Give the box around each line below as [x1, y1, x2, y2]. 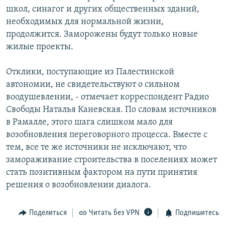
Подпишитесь [175, 208, 219, 217]
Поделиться [29, 208, 67, 217]
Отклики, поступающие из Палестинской [6, 67, 174, 77]
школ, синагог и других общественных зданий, [6, 4, 199, 14]
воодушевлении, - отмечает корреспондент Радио [6, 92, 209, 102]
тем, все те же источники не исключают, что [6, 142, 187, 152]
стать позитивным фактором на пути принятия [6, 167, 197, 177]
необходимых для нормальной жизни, [6, 17, 164, 27]
